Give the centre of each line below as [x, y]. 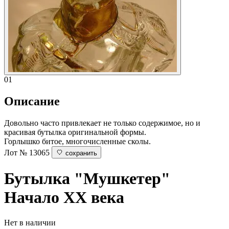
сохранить [81, 153]
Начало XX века [64, 198]
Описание [32, 101]
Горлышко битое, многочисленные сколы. [77, 141]
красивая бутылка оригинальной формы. [75, 132]
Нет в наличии [30, 222]
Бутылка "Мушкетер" [87, 179]
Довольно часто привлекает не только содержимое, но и [102, 123]
